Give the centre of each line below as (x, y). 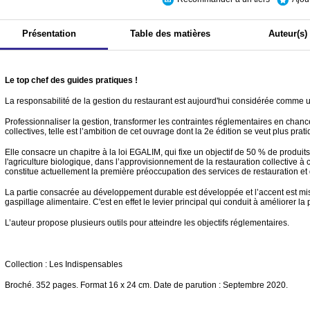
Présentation (49, 34)
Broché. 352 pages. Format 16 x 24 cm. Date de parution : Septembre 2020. (146, 285)
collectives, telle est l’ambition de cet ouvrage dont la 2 (107, 131)
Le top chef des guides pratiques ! (71, 80)
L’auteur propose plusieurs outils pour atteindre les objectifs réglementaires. (149, 223)
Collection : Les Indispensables (64, 264)
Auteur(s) (288, 34)
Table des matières (170, 34)
